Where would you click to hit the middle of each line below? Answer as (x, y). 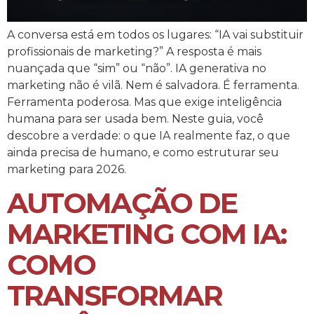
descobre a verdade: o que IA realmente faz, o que (149, 136)
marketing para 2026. (67, 170)
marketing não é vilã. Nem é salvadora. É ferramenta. (153, 86)
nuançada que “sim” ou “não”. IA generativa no (137, 69)
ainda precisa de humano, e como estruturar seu (143, 153)
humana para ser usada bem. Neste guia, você (135, 119)
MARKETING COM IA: (146, 234)
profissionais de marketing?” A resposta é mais (134, 52)
